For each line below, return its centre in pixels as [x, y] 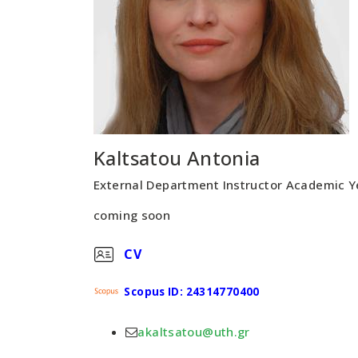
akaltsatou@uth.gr [194, 332]
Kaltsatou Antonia [177, 158]
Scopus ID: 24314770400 [192, 292]
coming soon [132, 215]
